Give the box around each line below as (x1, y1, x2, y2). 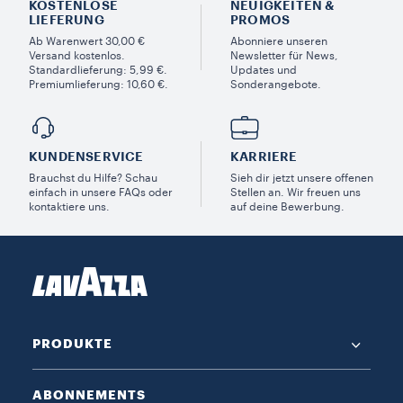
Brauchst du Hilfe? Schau (29, 172, 157, 184)
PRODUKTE (32, 336, 112, 350)
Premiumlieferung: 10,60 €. (29, 78, 168, 90)
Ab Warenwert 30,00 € (29, 35, 145, 47)
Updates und (230, 64, 297, 76)
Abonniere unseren (230, 35, 327, 47)
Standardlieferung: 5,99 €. (29, 64, 167, 76)
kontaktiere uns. (29, 201, 110, 212)
